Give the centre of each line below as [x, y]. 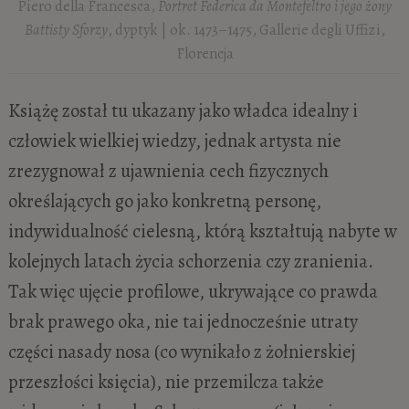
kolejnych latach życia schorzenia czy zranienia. [190, 262]
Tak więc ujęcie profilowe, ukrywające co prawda [193, 292]
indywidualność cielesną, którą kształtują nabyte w [202, 231]
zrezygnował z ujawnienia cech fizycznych [168, 171]
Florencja [204, 53]
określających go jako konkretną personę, [164, 201]
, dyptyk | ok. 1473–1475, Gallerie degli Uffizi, [246, 29]
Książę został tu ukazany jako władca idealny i [183, 111]
